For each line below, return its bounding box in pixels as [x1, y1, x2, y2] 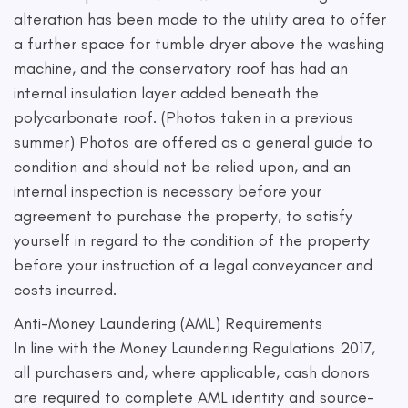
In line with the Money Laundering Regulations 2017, [14, 338, 375, 358]
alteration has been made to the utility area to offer [14, 9, 386, 29]
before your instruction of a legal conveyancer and [14, 255, 372, 275]
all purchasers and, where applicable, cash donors [14, 362, 370, 382]
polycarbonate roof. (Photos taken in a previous [14, 107, 353, 127]
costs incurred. [14, 280, 117, 300]
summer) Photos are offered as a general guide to [14, 132, 372, 152]
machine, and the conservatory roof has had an [14, 58, 348, 78]
